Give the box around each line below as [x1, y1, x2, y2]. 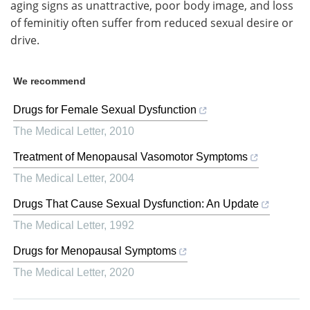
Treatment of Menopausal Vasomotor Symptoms [13, 150, 248, 163]
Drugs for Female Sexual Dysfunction [13, 103, 197, 116]
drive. [10, 32, 39, 48]
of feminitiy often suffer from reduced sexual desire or [10, 15, 293, 30]
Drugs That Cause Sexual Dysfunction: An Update [13, 197, 259, 210]
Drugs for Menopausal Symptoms [13, 244, 176, 257]
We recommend [13, 75, 86, 86]
